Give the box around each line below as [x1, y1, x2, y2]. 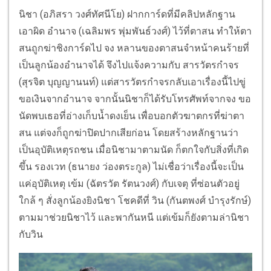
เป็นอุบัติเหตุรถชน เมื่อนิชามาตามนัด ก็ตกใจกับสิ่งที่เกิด [19, 143, 249, 155]
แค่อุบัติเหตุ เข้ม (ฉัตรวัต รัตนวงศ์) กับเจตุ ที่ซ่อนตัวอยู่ [19, 177, 240, 189]
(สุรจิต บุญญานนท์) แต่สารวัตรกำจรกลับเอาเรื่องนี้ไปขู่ [19, 76, 246, 88]
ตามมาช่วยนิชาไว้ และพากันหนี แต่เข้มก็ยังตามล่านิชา [19, 211, 249, 223]
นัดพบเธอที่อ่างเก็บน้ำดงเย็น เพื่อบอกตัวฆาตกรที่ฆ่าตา [19, 109, 244, 122]
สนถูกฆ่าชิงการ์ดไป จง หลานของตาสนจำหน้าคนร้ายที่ [19, 42, 249, 54]
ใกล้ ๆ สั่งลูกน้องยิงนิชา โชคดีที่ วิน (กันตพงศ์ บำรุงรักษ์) [19, 194, 251, 206]
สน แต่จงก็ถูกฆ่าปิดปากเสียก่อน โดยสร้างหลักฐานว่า [19, 126, 238, 139]
